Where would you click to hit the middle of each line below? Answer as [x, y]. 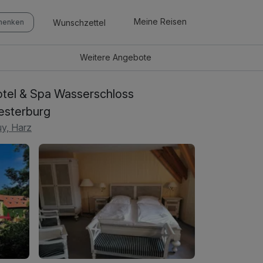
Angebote [132, 58]
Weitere [97, 58]
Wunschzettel [79, 22]
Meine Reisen [160, 22]
